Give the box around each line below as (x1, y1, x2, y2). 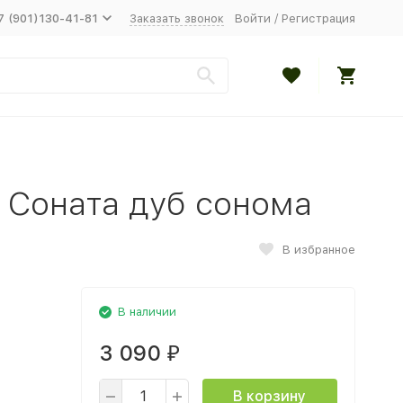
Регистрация (281, 11, 355, 25)
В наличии (117, 305, 176, 318)
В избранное (282, 242, 355, 256)
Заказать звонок (129, 11, 224, 25)
